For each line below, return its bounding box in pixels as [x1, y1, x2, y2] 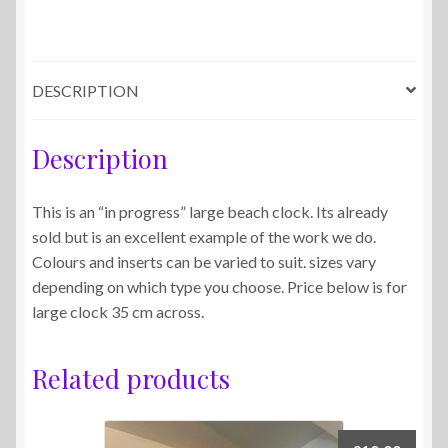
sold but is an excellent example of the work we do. [32, 227, 376, 247]
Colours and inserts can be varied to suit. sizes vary [32, 252, 376, 272]
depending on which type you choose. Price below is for [32, 277, 407, 297]
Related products [32, 361, 230, 396]
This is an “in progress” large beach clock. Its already [32, 202, 388, 222]
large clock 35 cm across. [32, 302, 204, 322]
